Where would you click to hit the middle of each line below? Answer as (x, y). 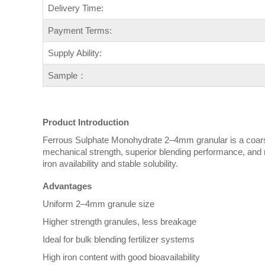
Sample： (67, 76)
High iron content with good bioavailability (121, 257)
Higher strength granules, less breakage (119, 221)
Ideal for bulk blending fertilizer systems (119, 239)
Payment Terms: (80, 31)
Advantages (67, 186)
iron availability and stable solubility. (110, 164)
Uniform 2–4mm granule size (98, 203)
